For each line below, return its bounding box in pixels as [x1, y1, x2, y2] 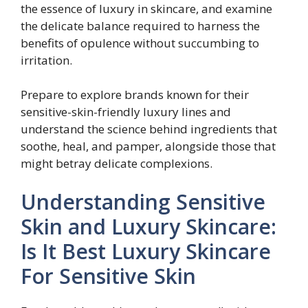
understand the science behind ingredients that [21, 121, 277, 137]
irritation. [21, 52, 72, 68]
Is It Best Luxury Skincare [21, 236, 271, 265]
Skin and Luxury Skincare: [21, 212, 276, 241]
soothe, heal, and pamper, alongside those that [21, 138, 276, 154]
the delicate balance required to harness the [21, 17, 260, 34]
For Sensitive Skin [21, 261, 196, 290]
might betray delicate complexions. [21, 155, 212, 171]
